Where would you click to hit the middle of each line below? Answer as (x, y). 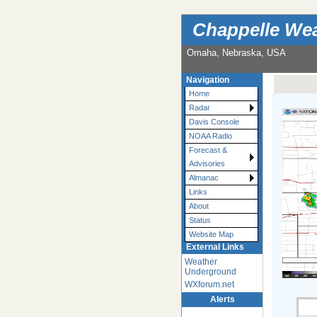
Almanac (204, 178)
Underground (210, 272)
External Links (215, 247)
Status (200, 220)
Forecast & (208, 150)
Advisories (207, 164)
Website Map (211, 235)
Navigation (208, 80)
